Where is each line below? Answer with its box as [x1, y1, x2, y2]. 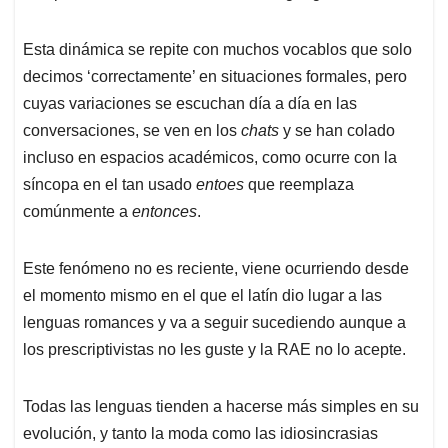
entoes [196, 176, 244, 194]
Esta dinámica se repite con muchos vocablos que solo [23, 41, 412, 59]
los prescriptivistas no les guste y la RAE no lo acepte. [23, 341, 406, 359]
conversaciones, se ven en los [23, 122, 241, 140]
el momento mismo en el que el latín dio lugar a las [23, 287, 382, 305]
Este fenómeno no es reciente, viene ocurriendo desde [23, 260, 409, 278]
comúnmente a [23, 203, 132, 221]
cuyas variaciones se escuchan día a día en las [23, 95, 357, 113]
